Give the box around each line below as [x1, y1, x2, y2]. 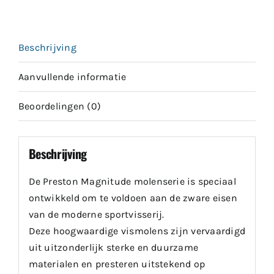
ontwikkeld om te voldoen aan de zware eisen [28, 192, 237, 204]
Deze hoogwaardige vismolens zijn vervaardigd [28, 225, 246, 237]
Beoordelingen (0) [18, 100, 102, 112]
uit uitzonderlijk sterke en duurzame [28, 242, 199, 254]
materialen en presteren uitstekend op [28, 258, 206, 270]
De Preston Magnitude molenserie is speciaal [28, 176, 236, 188]
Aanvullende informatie [18, 70, 127, 83]
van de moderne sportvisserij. [28, 209, 165, 221]
